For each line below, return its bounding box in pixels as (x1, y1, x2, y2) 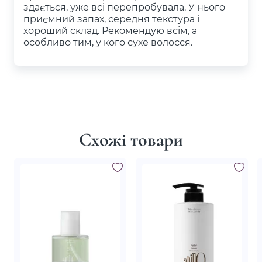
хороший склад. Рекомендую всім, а (23, 24, 197, 36)
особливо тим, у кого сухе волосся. (23, 36, 192, 48)
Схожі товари (79, 128, 183, 151)
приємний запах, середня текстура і (23, 12, 199, 25)
